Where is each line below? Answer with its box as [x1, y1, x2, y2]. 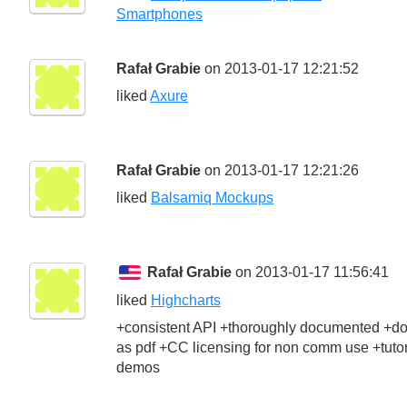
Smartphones [116, 5, 203, 22]
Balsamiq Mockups [151, 189, 273, 205]
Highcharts [151, 292, 221, 308]
